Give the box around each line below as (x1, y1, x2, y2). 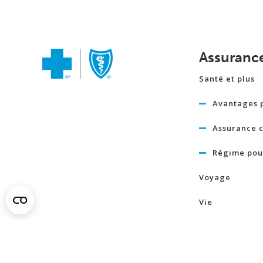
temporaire (198, 234, 248, 245)
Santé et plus (198, 73, 255, 85)
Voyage (198, 172, 231, 183)
